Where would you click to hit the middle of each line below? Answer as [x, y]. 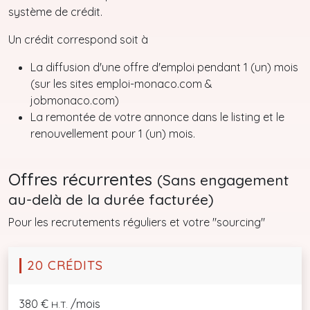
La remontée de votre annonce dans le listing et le [157, 117]
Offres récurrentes [83, 179]
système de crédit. [55, 12]
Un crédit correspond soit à [78, 39]
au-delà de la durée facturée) [111, 199]
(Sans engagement [223, 180]
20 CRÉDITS [65, 265]
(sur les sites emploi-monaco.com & [121, 84]
